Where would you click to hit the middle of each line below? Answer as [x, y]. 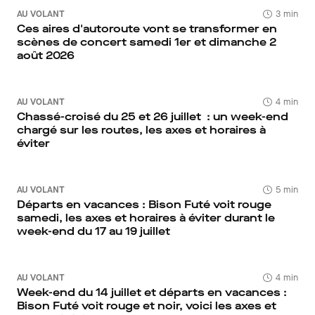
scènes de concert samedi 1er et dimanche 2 [147, 42]
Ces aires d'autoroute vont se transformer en [147, 28]
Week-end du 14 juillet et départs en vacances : [152, 292]
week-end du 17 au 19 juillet [94, 231]
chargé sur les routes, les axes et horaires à [141, 130]
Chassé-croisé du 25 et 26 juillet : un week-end [153, 116]
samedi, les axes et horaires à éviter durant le [146, 218]
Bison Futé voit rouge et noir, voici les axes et [147, 306]
